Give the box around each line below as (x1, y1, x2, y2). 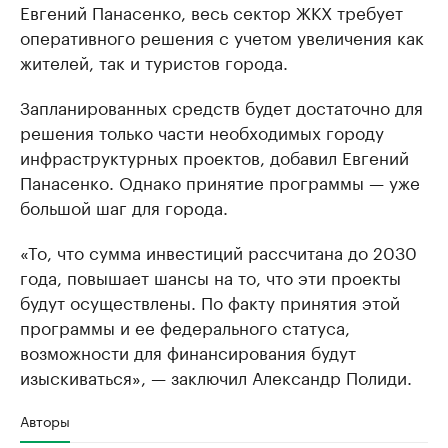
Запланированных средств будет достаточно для (20, 93, 423, 119)
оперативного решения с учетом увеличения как (20, 23, 424, 49)
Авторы (20, 409, 70, 431)
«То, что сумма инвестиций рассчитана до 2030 (20, 238, 417, 264)
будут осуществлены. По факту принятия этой (20, 288, 400, 314)
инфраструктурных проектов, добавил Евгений (20, 143, 409, 169)
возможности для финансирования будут (20, 338, 356, 364)
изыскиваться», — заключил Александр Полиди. (20, 363, 412, 389)
